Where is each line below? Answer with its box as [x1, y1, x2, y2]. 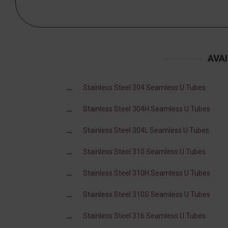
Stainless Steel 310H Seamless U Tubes [83, 169, 210, 178]
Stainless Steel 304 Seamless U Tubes [83, 83, 206, 92]
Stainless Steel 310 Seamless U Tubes [83, 148, 206, 156]
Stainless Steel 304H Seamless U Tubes [83, 105, 210, 113]
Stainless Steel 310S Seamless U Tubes [83, 190, 210, 199]
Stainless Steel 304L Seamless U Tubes [83, 126, 209, 135]
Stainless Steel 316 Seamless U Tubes [83, 212, 206, 220]
